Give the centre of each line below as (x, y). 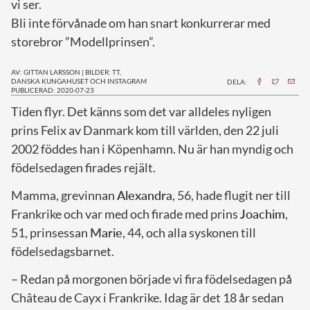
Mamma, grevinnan (64, 195)
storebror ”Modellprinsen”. (83, 41)
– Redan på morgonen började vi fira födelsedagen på (152, 279)
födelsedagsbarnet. (63, 251)
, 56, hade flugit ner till (231, 195)
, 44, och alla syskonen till (189, 232)
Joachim (263, 213)
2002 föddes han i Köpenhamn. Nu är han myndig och (152, 148)
